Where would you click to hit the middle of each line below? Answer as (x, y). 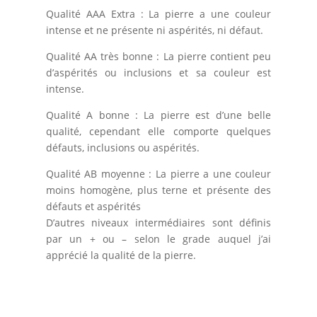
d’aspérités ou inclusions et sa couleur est (158, 72)
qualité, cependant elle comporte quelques (158, 131)
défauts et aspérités (93, 206)
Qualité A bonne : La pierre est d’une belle (158, 115)
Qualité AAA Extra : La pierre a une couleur (158, 13)
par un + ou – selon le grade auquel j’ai (158, 238)
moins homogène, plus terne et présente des (158, 190)
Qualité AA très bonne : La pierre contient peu (158, 56)
